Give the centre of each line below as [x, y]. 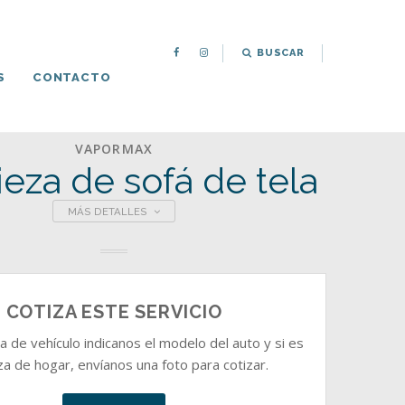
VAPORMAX [114, 149]
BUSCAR [279, 53]
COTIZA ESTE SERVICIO [114, 311]
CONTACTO [72, 77]
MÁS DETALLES [109, 212]
